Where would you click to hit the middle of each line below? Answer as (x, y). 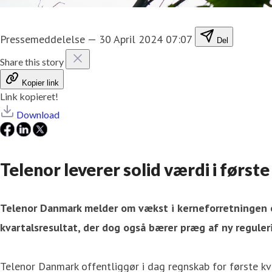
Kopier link (40, 83)
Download (38, 114)
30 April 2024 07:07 (145, 39)
